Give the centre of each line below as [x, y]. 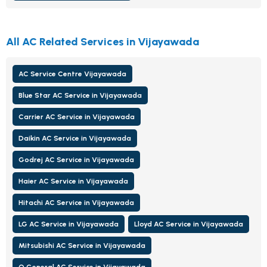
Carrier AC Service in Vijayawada [77, 117]
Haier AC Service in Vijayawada [73, 181]
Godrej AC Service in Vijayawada [76, 159]
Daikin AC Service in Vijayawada [75, 138]
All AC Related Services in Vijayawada [103, 41]
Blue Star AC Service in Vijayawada [80, 95]
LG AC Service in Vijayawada [69, 224]
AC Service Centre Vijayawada [72, 74]
